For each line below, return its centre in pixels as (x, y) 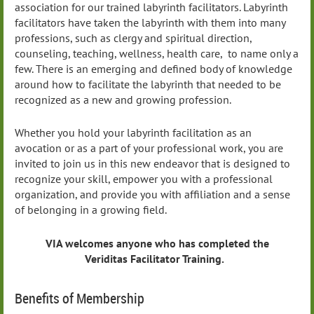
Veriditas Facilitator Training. (157, 259)
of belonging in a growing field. (92, 210)
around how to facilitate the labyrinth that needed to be (148, 84)
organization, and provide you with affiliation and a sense (152, 194)
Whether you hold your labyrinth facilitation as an (133, 133)
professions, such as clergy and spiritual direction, (133, 37)
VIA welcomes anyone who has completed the (157, 244)
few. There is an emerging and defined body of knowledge (153, 68)
